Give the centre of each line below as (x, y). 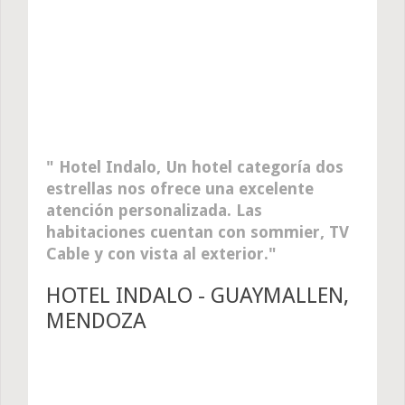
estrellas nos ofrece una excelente (180, 189)
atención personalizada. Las (154, 211)
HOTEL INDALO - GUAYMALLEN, (198, 296)
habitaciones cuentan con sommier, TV (198, 232)
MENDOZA (96, 321)
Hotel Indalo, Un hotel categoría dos (199, 167)
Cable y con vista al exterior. (157, 254)
